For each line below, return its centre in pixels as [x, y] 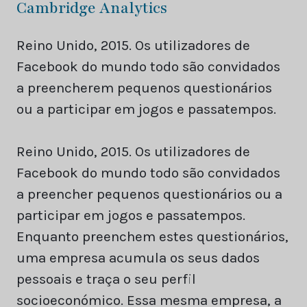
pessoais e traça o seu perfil [106, 279]
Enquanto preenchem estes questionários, [152, 237]
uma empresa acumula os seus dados [138, 258]
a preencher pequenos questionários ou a [149, 194]
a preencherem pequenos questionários [144, 88]
